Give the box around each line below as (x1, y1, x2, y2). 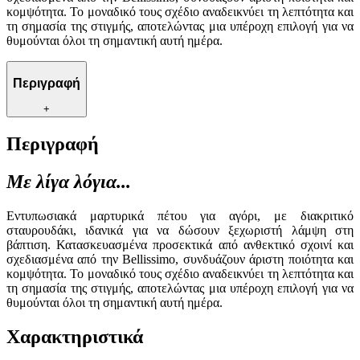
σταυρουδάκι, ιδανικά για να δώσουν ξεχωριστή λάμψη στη (6, 223, 354, 238)
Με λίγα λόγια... (6, 171, 131, 193)
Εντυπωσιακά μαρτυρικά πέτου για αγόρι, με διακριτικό (6, 209, 354, 223)
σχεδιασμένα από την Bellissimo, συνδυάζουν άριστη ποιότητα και (6, 252, 354, 267)
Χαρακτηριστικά (6, 326, 143, 348)
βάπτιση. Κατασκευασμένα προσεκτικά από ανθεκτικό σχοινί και (6, 238, 354, 252)
